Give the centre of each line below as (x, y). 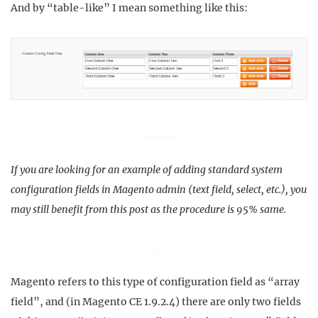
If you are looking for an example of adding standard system (147, 169)
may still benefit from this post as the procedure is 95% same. (148, 209)
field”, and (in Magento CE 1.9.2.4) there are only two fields (156, 302)
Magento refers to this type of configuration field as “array (155, 282)
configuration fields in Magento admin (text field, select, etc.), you (159, 189)
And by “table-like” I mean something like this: (129, 8)
